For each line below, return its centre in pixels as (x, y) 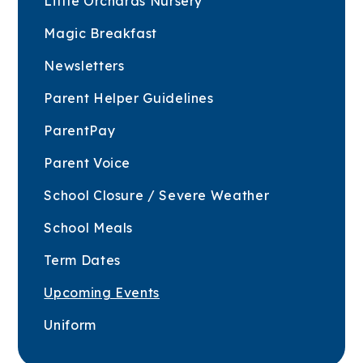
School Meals (89, 227)
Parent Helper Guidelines (129, 98)
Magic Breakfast (100, 33)
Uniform (70, 325)
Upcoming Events (102, 292)
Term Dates (82, 260)
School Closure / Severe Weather (157, 195)
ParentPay (80, 130)
